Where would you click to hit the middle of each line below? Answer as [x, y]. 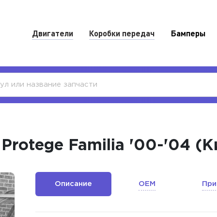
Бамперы [188, 33]
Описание [74, 184]
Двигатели [52, 33]
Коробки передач [122, 33]
